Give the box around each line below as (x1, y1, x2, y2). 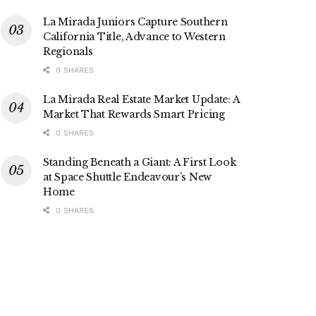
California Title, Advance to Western (43, 30, 226, 44)
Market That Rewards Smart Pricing (43, 108, 225, 121)
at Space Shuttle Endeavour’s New (43, 171, 212, 184)
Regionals (43, 45, 93, 59)
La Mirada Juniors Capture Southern (43, 16, 228, 29)
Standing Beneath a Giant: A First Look (43, 156, 236, 169)
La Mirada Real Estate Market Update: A (43, 93, 240, 107)
